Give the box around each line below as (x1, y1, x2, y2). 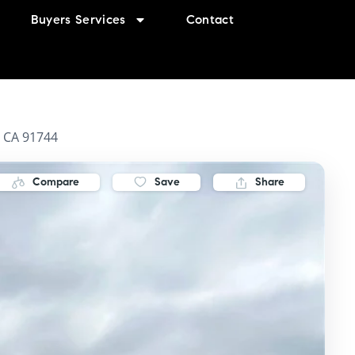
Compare (32, 175, 79, 189)
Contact (185, 12, 234, 27)
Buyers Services (30, 12, 126, 27)
